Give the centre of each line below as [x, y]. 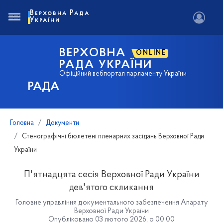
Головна [22, 123]
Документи [62, 123]
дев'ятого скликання [111, 188]
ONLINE [151, 53]
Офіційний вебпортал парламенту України [123, 74]
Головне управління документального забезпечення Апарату [111, 203]
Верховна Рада [60, 13]
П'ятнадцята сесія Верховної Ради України [111, 175]
